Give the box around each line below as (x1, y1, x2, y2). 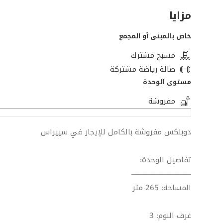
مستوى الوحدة (143, 75, 191, 88)
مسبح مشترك (131, 48, 175, 62)
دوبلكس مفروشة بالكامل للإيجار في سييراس (41, 124, 191, 139)
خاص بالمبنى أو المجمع (119, 29, 191, 42)
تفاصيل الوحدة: (140, 152, 191, 167)
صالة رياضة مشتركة (110, 62, 175, 76)
